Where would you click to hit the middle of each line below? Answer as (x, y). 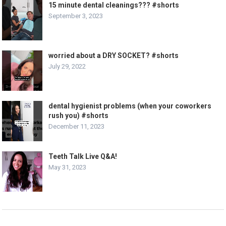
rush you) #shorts (79, 115)
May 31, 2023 (68, 167)
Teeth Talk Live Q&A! (83, 156)
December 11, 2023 (77, 126)
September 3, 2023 (76, 16)
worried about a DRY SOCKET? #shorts (114, 55)
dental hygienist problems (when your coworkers (130, 106)
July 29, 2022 (67, 66)
